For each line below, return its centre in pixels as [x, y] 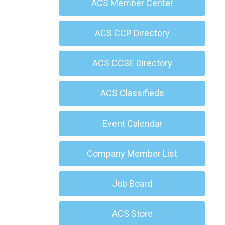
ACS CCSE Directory [132, 63]
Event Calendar [132, 123]
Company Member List [132, 153]
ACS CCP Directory [132, 33]
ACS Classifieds [132, 93]
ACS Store [132, 214]
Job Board [132, 184]
